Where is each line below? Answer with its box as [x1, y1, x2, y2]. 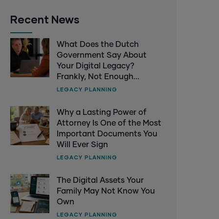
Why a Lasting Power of [57, 109, 147, 117]
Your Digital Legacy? [57, 62, 134, 70]
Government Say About [57, 51, 147, 60]
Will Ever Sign [57, 141, 108, 149]
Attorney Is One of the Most [57, 119, 161, 128]
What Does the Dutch [57, 41, 139, 49]
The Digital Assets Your [57, 176, 144, 185]
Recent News [10, 13, 80, 26]
